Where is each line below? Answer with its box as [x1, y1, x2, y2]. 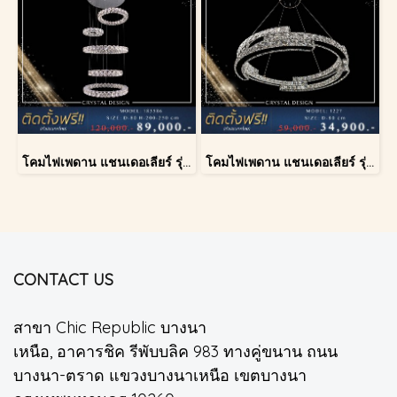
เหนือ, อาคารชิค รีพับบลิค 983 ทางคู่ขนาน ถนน [13, 341, 338, 362]
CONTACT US [13, 269, 113, 290]
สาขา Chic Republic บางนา [13, 317, 206, 338]
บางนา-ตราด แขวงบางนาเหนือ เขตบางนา [13, 365, 307, 385]
